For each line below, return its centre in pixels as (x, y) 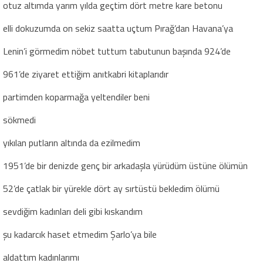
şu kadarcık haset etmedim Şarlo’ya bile (80, 234)
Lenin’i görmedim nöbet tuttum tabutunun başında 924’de (117, 51)
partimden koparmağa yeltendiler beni (76, 97)
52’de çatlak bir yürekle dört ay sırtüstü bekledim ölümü (111, 188)
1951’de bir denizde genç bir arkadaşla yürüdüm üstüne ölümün (125, 165)
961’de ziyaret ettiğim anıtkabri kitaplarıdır (86, 74)
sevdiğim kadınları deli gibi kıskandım (73, 211)
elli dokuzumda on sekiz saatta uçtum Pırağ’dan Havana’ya (118, 28)
